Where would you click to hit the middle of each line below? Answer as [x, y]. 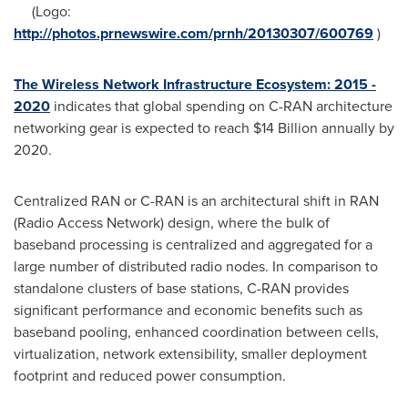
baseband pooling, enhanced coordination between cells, [196, 332]
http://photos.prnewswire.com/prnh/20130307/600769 [194, 34]
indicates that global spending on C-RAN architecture [221, 107]
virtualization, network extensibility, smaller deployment [190, 354]
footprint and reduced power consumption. [150, 376]
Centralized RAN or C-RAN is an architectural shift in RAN [196, 201]
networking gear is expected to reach [133, 128]
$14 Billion [286, 128]
